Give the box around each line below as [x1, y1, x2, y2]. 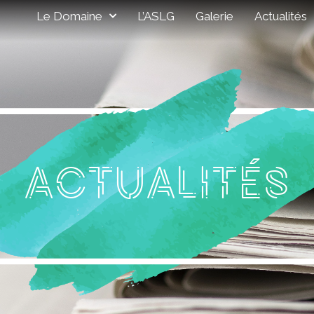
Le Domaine [36, 8, 103, 23]
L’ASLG [137, 8, 175, 23]
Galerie [196, 8, 234, 23]
